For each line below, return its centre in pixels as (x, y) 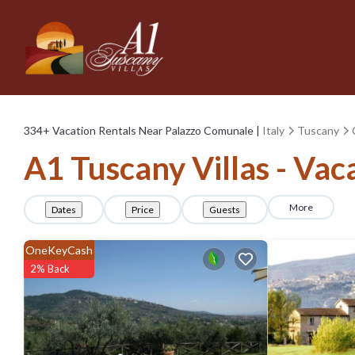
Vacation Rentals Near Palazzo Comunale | (156, 130)
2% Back (50, 269)
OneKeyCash (59, 250)
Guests (225, 210)
